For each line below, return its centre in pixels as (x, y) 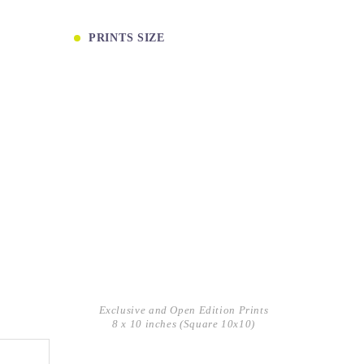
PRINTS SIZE (127, 38)
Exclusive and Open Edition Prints (184, 310)
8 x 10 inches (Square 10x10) (184, 324)
